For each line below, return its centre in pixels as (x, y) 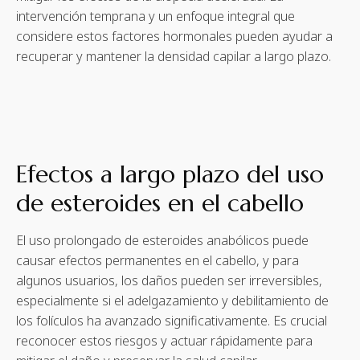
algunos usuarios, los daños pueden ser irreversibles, (169, 280)
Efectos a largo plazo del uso (170, 174)
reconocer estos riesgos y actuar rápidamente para (164, 340)
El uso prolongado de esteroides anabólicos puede (162, 240)
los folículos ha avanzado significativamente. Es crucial (172, 320)
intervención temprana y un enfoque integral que (155, 16)
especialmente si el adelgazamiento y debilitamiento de (172, 300)
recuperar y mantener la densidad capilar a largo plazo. (174, 56)
